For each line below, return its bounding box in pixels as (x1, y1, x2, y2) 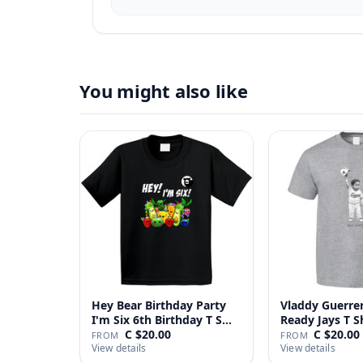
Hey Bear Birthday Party (92, 297, 226, 313)
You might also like (79, 79, 248, 103)
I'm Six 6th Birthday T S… (92, 311, 232, 327)
